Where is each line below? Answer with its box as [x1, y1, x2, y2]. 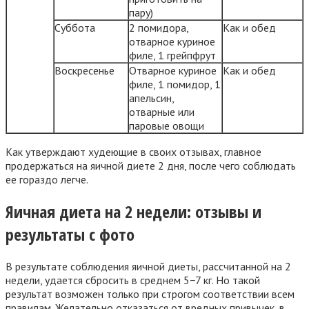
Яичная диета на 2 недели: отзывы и [6, 199, 261, 223]
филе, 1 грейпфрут [129, 48, 216, 62]
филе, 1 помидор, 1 [129, 77, 221, 91]
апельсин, [129, 90, 175, 105]
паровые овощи [129, 118, 204, 132]
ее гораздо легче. [6, 172, 88, 186]
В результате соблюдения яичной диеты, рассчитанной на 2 [6, 259, 291, 273]
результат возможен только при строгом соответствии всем [6, 286, 295, 301]
